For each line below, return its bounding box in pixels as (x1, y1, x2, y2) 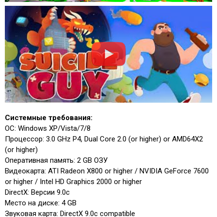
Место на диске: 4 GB (5, 198, 77, 207)
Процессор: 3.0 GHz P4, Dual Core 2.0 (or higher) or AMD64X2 (5, 134, 203, 143)
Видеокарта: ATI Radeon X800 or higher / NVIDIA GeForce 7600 (5, 166, 209, 175)
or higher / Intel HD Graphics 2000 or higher (5, 177, 142, 186)
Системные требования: (5, 113, 93, 122)
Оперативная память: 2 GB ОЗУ (5, 155, 108, 165)
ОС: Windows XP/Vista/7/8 (5, 124, 91, 133)
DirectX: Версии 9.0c (5, 187, 70, 197)
